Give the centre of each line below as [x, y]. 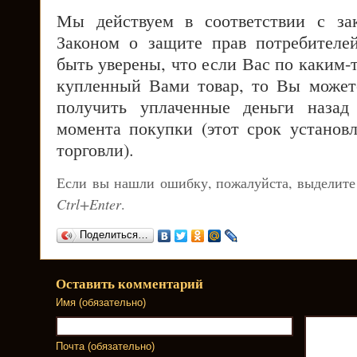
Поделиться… [114, 235]
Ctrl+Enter [89, 204]
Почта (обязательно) [105, 347]
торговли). [95, 149]
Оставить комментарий [129, 284]
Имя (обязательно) [101, 303]
